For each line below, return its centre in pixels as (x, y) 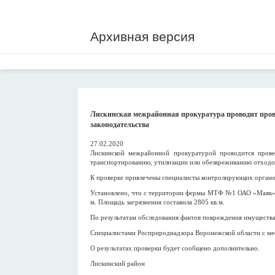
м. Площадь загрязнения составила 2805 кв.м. (157, 202)
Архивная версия (142, 37)
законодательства (120, 125)
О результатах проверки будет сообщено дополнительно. (175, 248)
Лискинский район (118, 263)
